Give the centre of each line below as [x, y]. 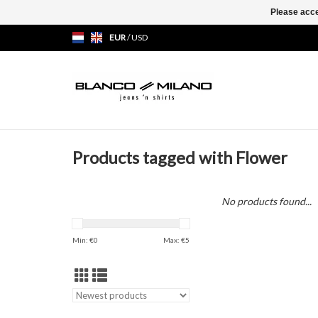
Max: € [174, 240]
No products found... [267, 201]
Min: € [83, 240]
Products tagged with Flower [180, 158]
